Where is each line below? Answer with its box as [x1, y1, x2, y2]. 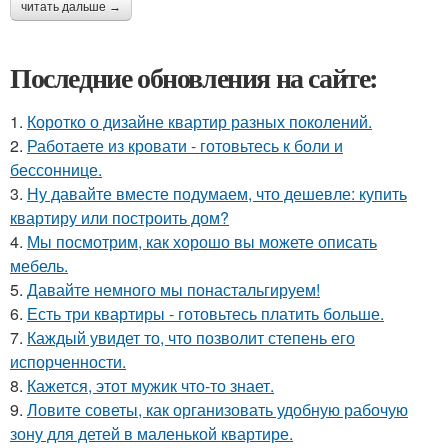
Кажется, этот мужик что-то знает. [27, 374, 274, 398]
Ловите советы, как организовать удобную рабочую [27, 398, 408, 422]
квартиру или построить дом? [10, 206, 229, 230]
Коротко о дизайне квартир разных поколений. [27, 110, 372, 134]
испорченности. [10, 350, 126, 374]
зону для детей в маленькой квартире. [10, 422, 293, 446]
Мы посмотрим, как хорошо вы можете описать [27, 230, 377, 254]
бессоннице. [10, 158, 102, 182]
